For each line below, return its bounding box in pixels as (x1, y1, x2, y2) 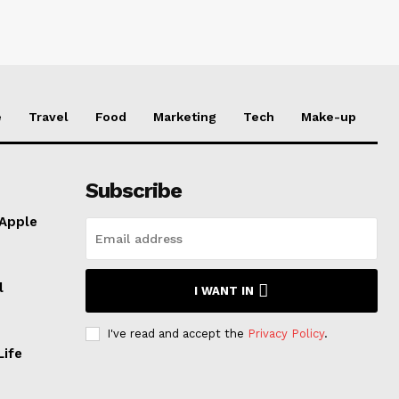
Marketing (153, 110, 216, 125)
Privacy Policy (247, 327, 324, 341)
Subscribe (85, 178, 182, 204)
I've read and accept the (106, 327, 248, 341)
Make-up (301, 110, 356, 125)
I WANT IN (194, 284, 255, 298)
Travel (28, 110, 69, 125)
